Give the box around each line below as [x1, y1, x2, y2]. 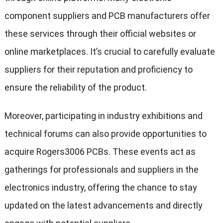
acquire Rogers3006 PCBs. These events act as [4, 146, 196, 157]
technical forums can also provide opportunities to [4, 128, 207, 139]
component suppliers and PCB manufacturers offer [4, 10, 210, 21]
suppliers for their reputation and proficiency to [4, 64, 193, 75]
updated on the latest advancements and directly [4, 200, 203, 211]
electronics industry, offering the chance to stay [4, 182, 197, 193]
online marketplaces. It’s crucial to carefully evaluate [4, 46, 215, 57]
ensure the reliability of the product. [4, 82, 147, 93]
